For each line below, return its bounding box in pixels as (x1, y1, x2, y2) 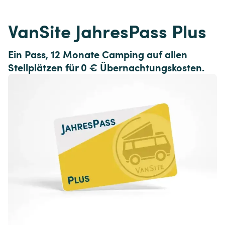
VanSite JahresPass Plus (8, 18, 206, 43)
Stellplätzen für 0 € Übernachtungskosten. (8, 60, 204, 74)
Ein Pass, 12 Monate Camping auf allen (8, 47, 190, 61)
